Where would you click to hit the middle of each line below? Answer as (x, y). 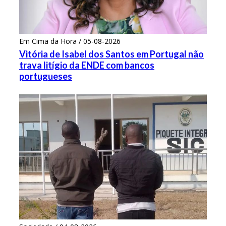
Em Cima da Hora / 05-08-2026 (70, 41)
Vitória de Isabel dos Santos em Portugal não (111, 54)
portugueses (46, 76)
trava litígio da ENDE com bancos (87, 65)
